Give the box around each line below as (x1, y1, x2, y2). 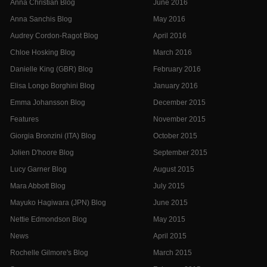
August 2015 (153, 165, 194, 173)
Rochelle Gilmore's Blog (10, 249, 88, 257)
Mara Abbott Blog (10, 182, 66, 190)
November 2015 (153, 115, 206, 123)
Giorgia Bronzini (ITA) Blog (10, 132, 96, 140)
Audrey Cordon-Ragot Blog (10, 32, 98, 40)
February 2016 (153, 65, 201, 73)
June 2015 (153, 198, 188, 207)
